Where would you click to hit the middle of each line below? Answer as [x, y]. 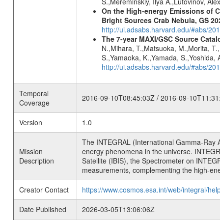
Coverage [34, 103]
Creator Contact [44, 190]
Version [30, 122]
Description [36, 161]
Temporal [34, 93]
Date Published [42, 209]
